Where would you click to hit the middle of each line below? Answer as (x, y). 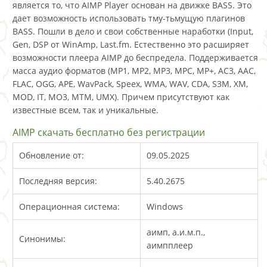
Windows (165, 206)
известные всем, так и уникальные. (86, 110)
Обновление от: (52, 155)
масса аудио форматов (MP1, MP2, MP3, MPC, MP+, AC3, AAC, (134, 70)
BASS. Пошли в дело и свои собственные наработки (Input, (133, 31)
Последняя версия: (58, 181)
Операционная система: (69, 206)
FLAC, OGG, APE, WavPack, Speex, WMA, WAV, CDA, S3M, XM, (130, 83)
